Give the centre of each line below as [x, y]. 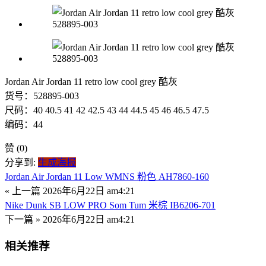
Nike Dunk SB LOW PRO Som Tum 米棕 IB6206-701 [110, 205]
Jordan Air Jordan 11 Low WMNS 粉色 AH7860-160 [107, 177]
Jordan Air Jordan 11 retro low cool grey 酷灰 [91, 82]
